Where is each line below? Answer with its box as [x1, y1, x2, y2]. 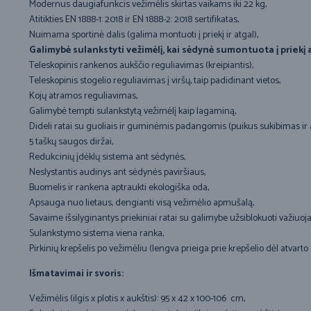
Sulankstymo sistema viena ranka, [29, 226, 164, 242]
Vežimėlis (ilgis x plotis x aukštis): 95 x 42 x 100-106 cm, [29, 291, 245, 308]
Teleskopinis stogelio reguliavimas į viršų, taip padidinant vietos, [29, 73, 280, 90]
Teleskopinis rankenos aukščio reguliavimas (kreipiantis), [29, 58, 253, 74]
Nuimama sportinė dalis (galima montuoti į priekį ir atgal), [29, 27, 258, 44]
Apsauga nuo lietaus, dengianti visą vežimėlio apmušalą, [29, 195, 254, 212]
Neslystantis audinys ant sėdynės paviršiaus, [29, 165, 205, 181]
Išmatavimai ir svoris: [29, 266, 124, 283]
